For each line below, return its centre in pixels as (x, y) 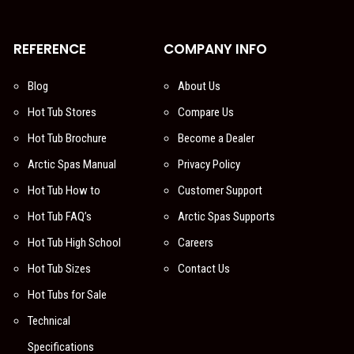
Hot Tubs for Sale (67, 294)
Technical (49, 320)
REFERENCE (50, 49)
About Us (199, 86)
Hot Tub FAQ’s (60, 216)
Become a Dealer (216, 138)
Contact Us (203, 268)
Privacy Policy (209, 164)
